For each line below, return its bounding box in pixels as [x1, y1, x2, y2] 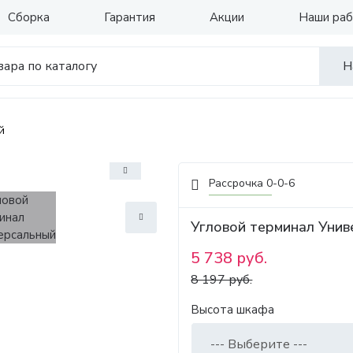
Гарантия [104, 9, 155, 25]
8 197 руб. [191, 271, 253, 288]
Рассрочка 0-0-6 [209, 176, 295, 191]
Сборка [8, 9, 50, 25]
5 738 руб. [191, 247, 268, 269]
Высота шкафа [191, 302, 275, 318]
